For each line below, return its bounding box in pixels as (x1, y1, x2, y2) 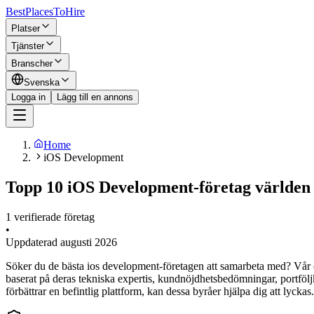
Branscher (11, 58, 53, 69)
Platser (11, 23, 40, 34)
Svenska (24, 77, 60, 88)
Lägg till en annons (57, 92, 133, 102)
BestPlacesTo (6, 6, 65, 18)
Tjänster (11, 41, 44, 51)
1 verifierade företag (6, 210, 95, 223)
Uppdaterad (6, 235, 57, 248)
